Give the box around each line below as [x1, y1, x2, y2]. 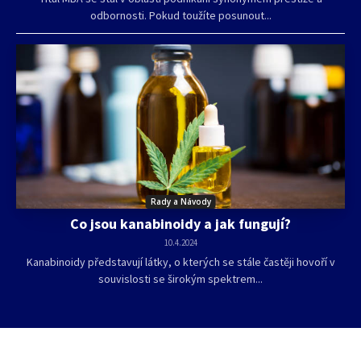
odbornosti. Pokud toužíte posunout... [89, 7, 272, 23]
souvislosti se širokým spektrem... [98, 271, 263, 286]
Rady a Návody [150, 195, 211, 207]
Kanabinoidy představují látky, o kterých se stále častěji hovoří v [26, 254, 335, 269]
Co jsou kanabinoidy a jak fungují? [70, 214, 291, 233]
